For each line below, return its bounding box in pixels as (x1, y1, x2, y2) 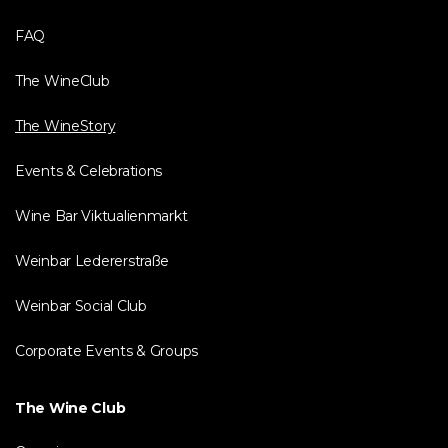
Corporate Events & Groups (15, 342, 198, 360)
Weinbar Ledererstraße (15, 252, 170, 270)
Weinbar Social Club (15, 297, 147, 315)
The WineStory (15, 117, 116, 135)
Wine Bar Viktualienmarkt (15, 207, 188, 225)
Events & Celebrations (15, 162, 163, 180)
